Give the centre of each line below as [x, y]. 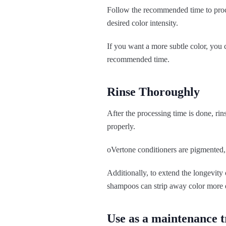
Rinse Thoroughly [153, 92]
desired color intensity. [143, 23]
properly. [121, 127]
